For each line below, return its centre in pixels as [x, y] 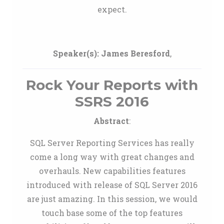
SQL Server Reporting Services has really [112, 143]
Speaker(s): [76, 53]
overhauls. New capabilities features [112, 171]
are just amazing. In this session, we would [112, 199]
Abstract [111, 121]
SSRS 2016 [112, 101]
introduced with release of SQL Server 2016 [112, 185]
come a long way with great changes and [112, 157]
